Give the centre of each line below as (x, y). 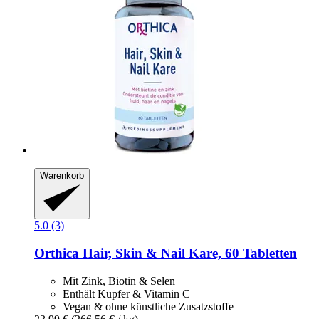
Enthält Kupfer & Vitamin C (126, 293)
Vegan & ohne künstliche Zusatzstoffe (148, 306)
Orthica (57, 253)
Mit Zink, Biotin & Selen (119, 281)
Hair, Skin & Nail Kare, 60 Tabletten (188, 253)
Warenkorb (62, 175)
